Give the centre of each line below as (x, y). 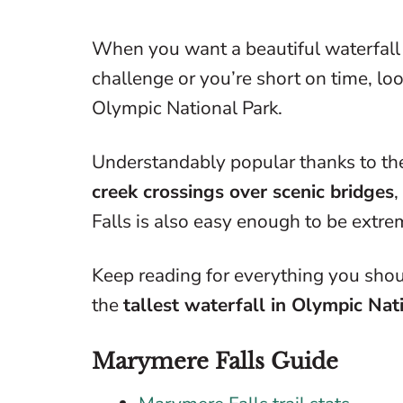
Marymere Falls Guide (215, 361)
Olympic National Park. (189, 107)
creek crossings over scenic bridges (243, 191)
